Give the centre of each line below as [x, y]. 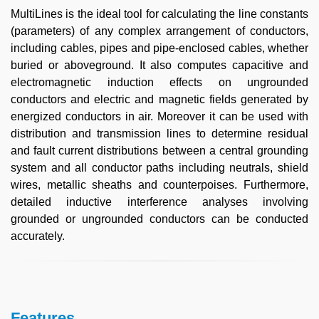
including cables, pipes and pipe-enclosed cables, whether [159, 48]
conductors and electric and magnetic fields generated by [159, 99]
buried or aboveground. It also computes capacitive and [159, 65]
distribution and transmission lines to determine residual [159, 134]
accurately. [38, 236]
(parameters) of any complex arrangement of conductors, [159, 31]
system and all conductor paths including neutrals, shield [159, 168]
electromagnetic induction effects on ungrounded [159, 82]
